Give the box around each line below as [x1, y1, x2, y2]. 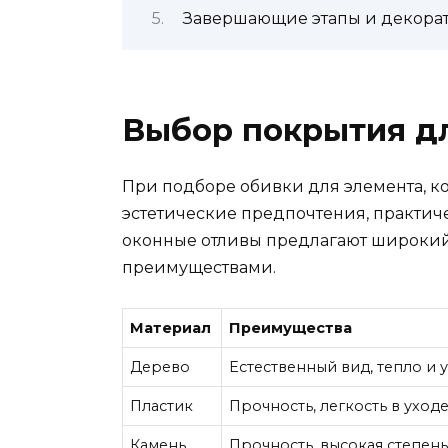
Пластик [130, 396, 194, 415]
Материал [130, 318, 212, 337]
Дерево [130, 357, 191, 376]
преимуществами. [122, 257, 276, 277]
